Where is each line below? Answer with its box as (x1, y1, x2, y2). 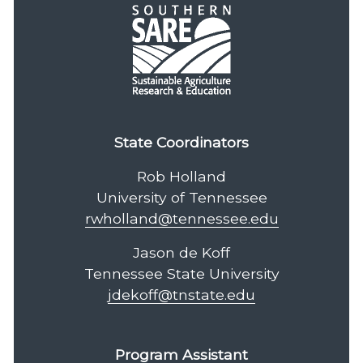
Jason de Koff (133, 244, 230, 262)
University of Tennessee (96, 189, 267, 207)
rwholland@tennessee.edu (84, 210, 279, 228)
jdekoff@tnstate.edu (108, 286, 255, 304)
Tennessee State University (83, 265, 280, 283)
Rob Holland (137, 168, 226, 186)
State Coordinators (114, 134, 249, 152)
